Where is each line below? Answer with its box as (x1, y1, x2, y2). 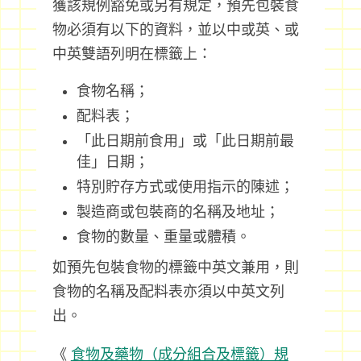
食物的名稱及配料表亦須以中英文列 (52, 284, 284, 300)
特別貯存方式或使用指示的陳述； (76, 179, 294, 195)
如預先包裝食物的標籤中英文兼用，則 (52, 259, 299, 276)
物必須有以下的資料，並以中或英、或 (52, 22, 299, 38)
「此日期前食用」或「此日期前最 (76, 133, 294, 149)
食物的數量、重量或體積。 (76, 229, 251, 245)
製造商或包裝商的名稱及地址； (76, 204, 280, 220)
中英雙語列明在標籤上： (52, 46, 212, 62)
